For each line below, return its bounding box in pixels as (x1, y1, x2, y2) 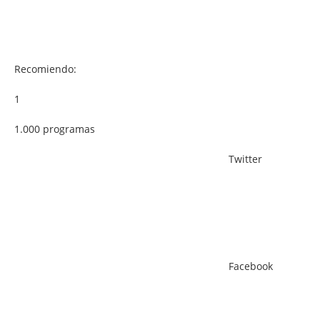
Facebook (229, 259, 273, 273)
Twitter (229, 151, 262, 166)
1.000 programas (14, 121, 95, 136)
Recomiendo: (14, 61, 76, 76)
